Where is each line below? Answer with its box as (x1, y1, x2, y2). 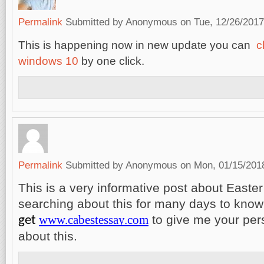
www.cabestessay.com (39, 213, 148, 227)
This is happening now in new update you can (18, 39, 256, 51)
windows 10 (18, 55, 78, 67)
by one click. (78, 55, 144, 67)
